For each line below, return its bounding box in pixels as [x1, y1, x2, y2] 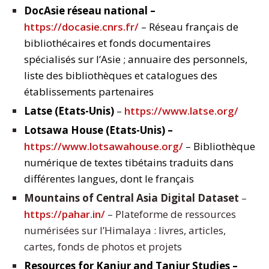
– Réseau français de [139, 20, 238, 34]
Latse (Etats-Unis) [24, 104, 116, 118]
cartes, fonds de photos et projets [24, 240, 182, 254]
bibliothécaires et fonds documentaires [24, 36, 211, 50]
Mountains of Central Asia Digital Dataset [24, 191, 239, 205]
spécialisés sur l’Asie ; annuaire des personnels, [24, 52, 247, 67]
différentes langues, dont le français [24, 172, 194, 186]
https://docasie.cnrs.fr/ [24, 20, 139, 34]
